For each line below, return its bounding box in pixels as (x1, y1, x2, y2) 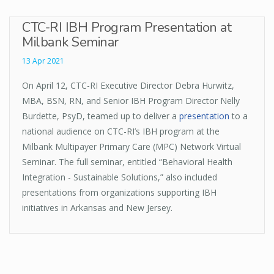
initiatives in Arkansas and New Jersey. (22, 202, 175, 214)
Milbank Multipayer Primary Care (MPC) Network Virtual (22, 141, 241, 153)
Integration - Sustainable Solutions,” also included (22, 171, 217, 183)
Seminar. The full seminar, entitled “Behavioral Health (22, 156, 232, 168)
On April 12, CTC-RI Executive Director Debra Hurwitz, (22, 80, 234, 92)
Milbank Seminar (22, 33, 122, 52)
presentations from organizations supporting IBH (22, 187, 217, 199)
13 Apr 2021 (22, 56, 64, 67)
